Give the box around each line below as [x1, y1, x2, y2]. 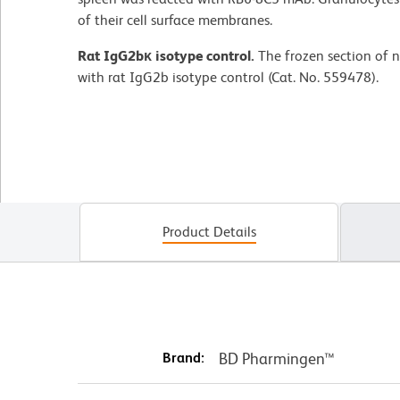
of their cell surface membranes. [78, 11, 272, 29]
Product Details [162, 222, 256, 240]
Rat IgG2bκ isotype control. [78, 46, 254, 64]
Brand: [162, 348, 204, 366]
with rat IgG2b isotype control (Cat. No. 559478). [78, 68, 379, 86]
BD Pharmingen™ [218, 348, 335, 368]
